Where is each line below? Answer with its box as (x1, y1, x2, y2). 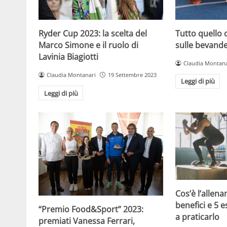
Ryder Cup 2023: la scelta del (39, 27, 147, 39)
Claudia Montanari (46, 70, 96, 79)
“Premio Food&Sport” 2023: (39, 204, 143, 215)
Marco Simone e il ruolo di (39, 39, 138, 51)
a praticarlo (175, 211, 220, 222)
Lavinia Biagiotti (39, 51, 98, 62)
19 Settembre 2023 (107, 70, 157, 79)
